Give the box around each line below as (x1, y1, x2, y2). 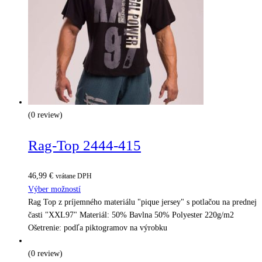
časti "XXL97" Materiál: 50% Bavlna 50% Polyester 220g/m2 (28, 210, 234, 219)
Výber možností (28, 184, 81, 194)
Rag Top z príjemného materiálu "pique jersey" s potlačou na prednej (28, 197, 257, 206)
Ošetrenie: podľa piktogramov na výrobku (28, 223, 167, 232)
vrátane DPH (56, 172, 92, 180)
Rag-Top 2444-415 (28, 137, 141, 153)
